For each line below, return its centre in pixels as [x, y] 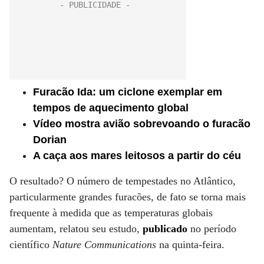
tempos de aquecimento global [111, 108]
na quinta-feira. [190, 245]
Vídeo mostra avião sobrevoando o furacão [142, 124]
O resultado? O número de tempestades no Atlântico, [123, 181]
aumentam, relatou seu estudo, [76, 229]
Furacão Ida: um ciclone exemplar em [128, 92]
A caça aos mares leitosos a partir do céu [137, 156]
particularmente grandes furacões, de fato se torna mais [128, 197]
